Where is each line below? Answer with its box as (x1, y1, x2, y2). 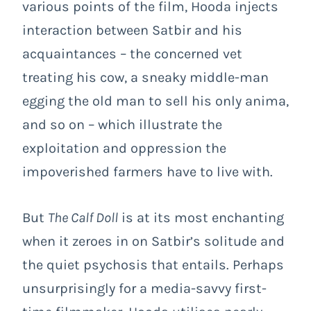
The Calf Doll (48, 209, 118, 226)
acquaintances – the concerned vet (22, 45, 242, 62)
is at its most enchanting (118, 209, 284, 226)
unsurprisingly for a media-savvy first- (22, 280, 267, 296)
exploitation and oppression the (22, 140, 226, 156)
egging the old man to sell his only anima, (22, 92, 289, 109)
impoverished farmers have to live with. (22, 163, 273, 180)
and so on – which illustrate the (22, 116, 222, 133)
